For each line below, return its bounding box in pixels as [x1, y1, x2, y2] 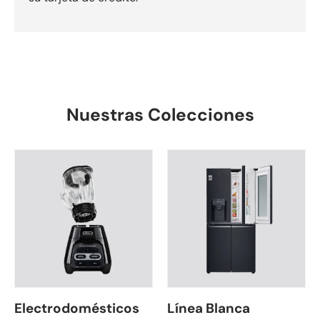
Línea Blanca [167, 299, 250, 318]
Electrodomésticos [14, 299, 139, 318]
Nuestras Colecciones [66, 104, 254, 127]
